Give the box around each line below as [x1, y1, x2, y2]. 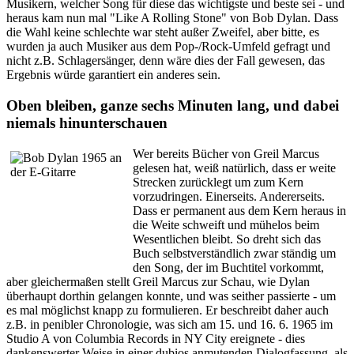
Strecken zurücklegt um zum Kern [133, 175, 303, 189]
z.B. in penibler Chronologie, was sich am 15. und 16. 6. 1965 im [6, 317, 333, 331]
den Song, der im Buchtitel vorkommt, [133, 260, 324, 274]
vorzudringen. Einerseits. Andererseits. [133, 189, 325, 203]
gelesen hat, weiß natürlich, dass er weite [133, 160, 336, 175]
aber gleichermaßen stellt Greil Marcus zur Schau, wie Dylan [6, 274, 310, 288]
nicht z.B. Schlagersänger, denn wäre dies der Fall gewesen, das [6, 54, 325, 68]
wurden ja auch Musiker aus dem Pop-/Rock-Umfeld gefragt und [6, 40, 330, 54]
